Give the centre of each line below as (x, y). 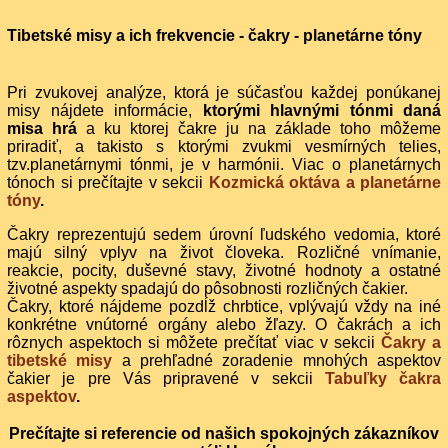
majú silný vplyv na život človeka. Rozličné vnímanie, (224, 252)
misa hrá (42, 128)
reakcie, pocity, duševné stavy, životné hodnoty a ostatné (224, 270)
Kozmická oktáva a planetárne (324, 182)
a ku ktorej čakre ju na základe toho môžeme (259, 128)
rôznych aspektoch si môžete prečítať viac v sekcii (194, 342)
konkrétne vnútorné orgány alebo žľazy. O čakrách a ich (224, 324)
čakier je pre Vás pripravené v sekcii (166, 378)
